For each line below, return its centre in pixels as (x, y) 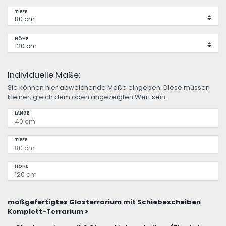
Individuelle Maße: (44, 75)
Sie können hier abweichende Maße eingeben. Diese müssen (109, 87)
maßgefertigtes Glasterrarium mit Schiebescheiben (104, 202)
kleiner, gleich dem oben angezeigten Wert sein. (87, 97)
